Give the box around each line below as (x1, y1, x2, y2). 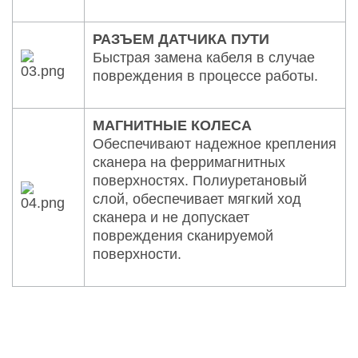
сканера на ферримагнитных (93, 153, 285, 170)
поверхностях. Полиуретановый (93, 172, 307, 189)
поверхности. (93, 245, 181, 262)
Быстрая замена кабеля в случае (93, 49, 315, 66)
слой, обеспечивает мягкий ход (93, 190, 301, 207)
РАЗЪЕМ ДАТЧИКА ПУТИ (93, 30, 269, 47)
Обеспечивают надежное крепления (93, 135, 336, 152)
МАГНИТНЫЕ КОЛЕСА (93, 117, 252, 133)
